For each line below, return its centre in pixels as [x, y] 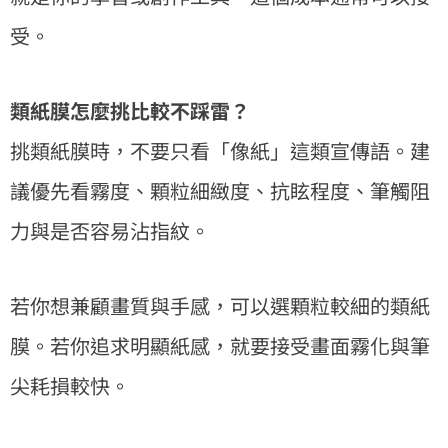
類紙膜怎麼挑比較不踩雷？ [130, 110]
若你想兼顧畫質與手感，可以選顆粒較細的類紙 [220, 305]
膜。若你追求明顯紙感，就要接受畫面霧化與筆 [220, 345]
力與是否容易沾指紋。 [110, 230]
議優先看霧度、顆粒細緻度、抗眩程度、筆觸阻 [220, 190]
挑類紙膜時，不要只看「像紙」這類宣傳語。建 [220, 150]
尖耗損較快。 [70, 385]
